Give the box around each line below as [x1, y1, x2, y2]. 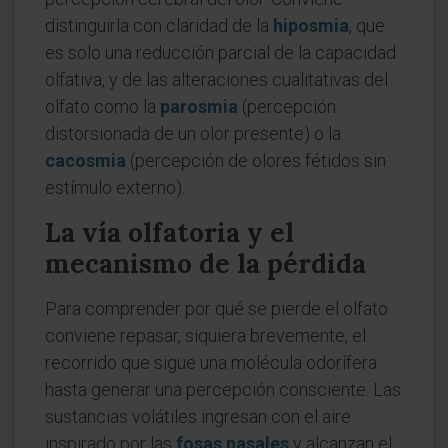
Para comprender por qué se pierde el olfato [45, 298, 388, 319]
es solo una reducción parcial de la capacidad [45, 42, 396, 63]
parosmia [160, 96, 238, 117]
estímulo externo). [45, 177, 185, 198]
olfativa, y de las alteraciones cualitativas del [45, 69, 388, 90]
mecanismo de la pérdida [45, 247, 366, 280]
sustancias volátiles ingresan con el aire [45, 406, 351, 427]
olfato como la [45, 96, 160, 117]
